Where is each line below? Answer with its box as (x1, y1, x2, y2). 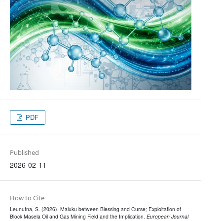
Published (9, 147, 39, 157)
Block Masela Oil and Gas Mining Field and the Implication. (9, 212, 147, 220)
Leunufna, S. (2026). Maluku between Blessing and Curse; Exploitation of (9, 205, 181, 213)
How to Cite (9, 193, 44, 202)
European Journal (146, 212, 188, 220)
